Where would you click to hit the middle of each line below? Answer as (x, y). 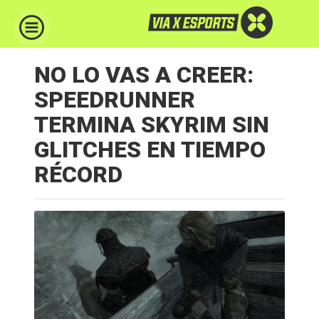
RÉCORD (78, 174)
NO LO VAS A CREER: (144, 75)
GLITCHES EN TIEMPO (150, 150)
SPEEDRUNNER (115, 100)
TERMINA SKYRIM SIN (152, 125)
